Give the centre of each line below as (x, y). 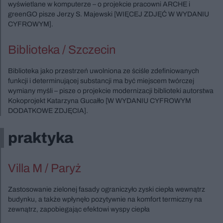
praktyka (41, 138)
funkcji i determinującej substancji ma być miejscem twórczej (101, 81)
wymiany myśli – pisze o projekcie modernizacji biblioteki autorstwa (111, 91)
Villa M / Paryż (45, 168)
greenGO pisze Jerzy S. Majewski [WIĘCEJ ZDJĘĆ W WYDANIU (109, 14)
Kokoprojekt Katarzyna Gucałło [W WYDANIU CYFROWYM (100, 101)
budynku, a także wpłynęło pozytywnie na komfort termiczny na (105, 199)
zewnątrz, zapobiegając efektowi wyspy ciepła (79, 209)
